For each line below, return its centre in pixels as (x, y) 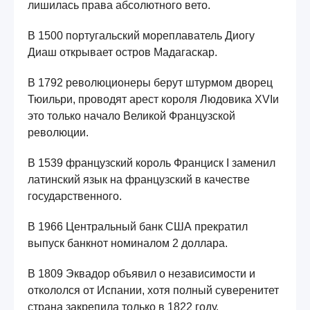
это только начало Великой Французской (131, 116)
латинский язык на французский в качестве (139, 179)
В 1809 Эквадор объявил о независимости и (142, 273)
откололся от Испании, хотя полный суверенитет (153, 290)
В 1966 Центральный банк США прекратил (138, 226)
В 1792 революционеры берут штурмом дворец (150, 82)
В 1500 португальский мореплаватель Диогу (141, 35)
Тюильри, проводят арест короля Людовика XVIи (153, 99)
